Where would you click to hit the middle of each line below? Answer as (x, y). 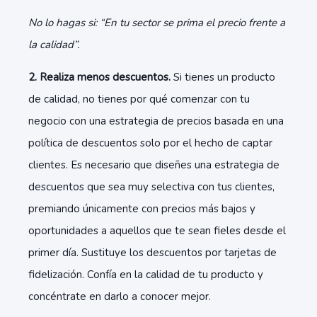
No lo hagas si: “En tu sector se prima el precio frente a (157, 23)
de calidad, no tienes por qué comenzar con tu (139, 99)
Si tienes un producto (223, 77)
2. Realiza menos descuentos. (99, 77)
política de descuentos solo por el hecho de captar (150, 143)
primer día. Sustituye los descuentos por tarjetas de (152, 253)
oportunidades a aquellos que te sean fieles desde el (157, 231)
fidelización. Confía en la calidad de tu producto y (146, 275)
